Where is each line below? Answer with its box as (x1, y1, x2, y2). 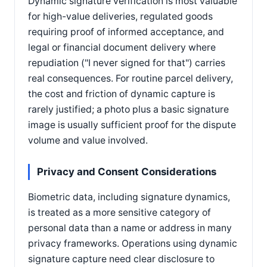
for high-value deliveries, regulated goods (28, 10, 213, 22)
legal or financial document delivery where (28, 41, 216, 53)
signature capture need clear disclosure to (28, 253, 215, 265)
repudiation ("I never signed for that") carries (28, 57, 225, 69)
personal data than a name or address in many (28, 222, 232, 234)
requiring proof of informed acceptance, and (28, 26, 224, 38)
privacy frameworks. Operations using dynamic (28, 237, 237, 249)
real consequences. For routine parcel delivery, (28, 72, 233, 84)
